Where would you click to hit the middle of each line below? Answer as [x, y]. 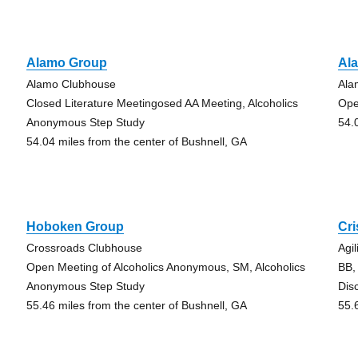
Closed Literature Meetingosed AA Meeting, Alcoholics [162, 103]
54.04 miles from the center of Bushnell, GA [136, 141]
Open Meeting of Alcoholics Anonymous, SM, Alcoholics [165, 267]
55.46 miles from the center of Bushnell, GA [136, 305]
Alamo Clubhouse [71, 84]
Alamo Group [66, 63]
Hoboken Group [75, 227]
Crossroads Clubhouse [84, 248]
